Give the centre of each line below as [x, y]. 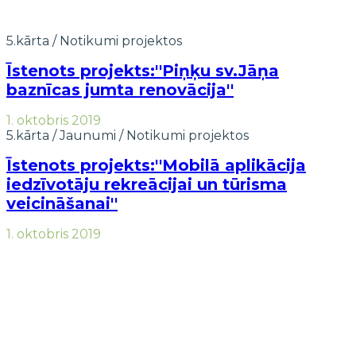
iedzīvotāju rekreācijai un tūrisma [147, 185]
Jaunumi [88, 135]
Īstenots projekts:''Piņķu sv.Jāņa [143, 71]
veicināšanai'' [62, 204]
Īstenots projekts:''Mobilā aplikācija [156, 166]
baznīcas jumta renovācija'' [120, 90]
